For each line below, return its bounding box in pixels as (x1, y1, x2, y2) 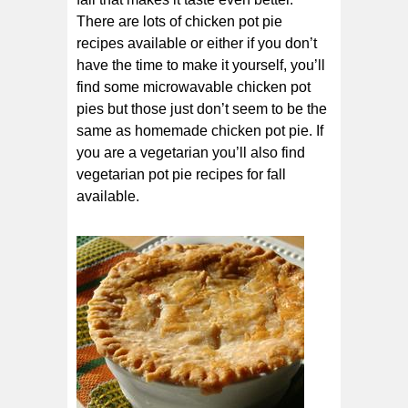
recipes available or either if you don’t (76, 35, 317, 51)
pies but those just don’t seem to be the (76, 100, 327, 117)
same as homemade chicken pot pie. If (76, 122, 323, 138)
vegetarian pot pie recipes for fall (76, 166, 286, 182)
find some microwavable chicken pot (76, 78, 311, 95)
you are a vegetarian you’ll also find (76, 144, 305, 160)
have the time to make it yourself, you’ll (76, 56, 325, 73)
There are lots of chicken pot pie (76, 13, 282, 29)
